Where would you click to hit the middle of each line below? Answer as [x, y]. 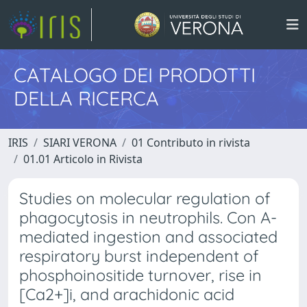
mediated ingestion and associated [148, 237]
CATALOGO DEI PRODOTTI [135, 75]
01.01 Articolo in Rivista [83, 159]
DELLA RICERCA [86, 98]
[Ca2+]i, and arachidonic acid [127, 294]
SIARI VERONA [80, 143]
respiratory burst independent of [139, 256]
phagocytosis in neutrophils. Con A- [148, 218]
